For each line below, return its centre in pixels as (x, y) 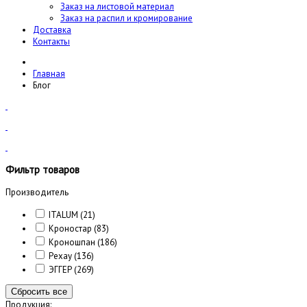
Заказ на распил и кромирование (126, 18)
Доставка (52, 30)
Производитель (37, 193)
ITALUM (64, 215)
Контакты (51, 41)
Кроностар (70, 229)
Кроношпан (72, 243)
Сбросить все (39, 292)
